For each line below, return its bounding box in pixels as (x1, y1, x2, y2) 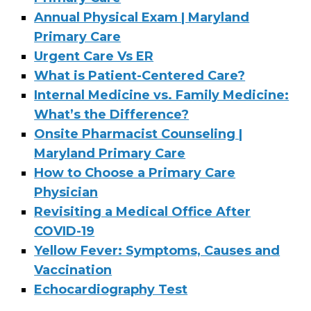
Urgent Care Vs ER (34, 49, 154, 65)
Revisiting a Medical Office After (34, 204, 251, 220)
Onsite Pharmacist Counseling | (34, 126, 243, 142)
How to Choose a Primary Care (34, 165, 236, 181)
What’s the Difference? (34, 107, 190, 123)
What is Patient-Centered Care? (34, 68, 246, 84)
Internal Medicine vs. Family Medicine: (34, 87, 289, 103)
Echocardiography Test (34, 282, 188, 298)
